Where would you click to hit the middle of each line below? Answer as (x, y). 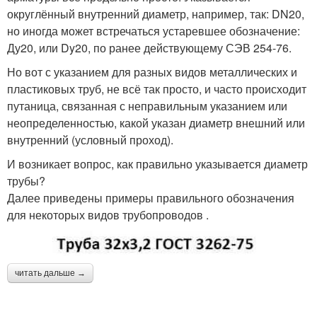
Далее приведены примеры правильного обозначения (151, 197)
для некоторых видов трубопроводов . (108, 214)
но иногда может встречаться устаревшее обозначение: (154, 30)
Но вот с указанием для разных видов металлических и (152, 71)
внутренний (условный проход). (90, 139)
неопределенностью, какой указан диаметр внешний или (156, 122)
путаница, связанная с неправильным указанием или (147, 105)
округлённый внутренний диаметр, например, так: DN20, (156, 13)
